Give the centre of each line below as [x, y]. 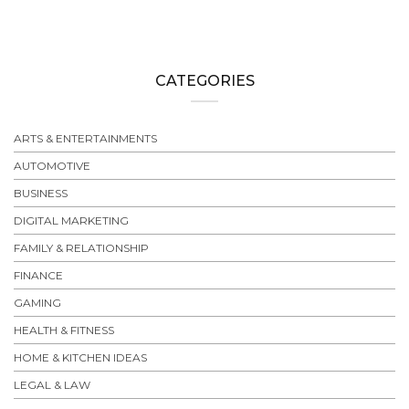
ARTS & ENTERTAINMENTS [85, 139]
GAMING [37, 303]
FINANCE [38, 276]
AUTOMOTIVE [52, 166]
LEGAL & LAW [52, 385]
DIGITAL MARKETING [71, 221]
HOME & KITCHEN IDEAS [80, 358]
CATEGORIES [204, 81]
